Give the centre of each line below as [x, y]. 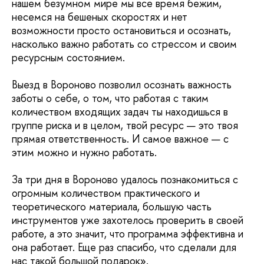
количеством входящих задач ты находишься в [120, 112]
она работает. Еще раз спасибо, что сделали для [124, 247]
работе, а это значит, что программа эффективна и [128, 234]
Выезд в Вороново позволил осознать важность [122, 85]
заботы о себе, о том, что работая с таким [110, 98]
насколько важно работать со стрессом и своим [124, 44]
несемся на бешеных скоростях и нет [100, 17]
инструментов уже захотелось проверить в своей [128, 220]
